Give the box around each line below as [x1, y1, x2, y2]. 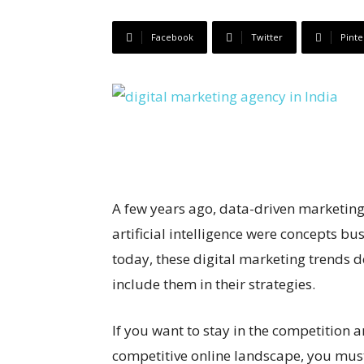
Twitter [251, 31, 283, 43]
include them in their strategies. [112, 275, 315, 293]
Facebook [151, 31, 193, 43]
